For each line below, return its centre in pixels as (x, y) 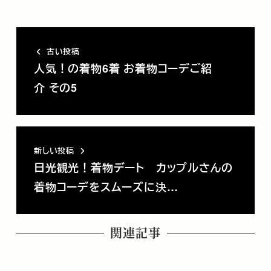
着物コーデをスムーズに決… (106, 187)
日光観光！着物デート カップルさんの (133, 168)
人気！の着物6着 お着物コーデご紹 (123, 69)
